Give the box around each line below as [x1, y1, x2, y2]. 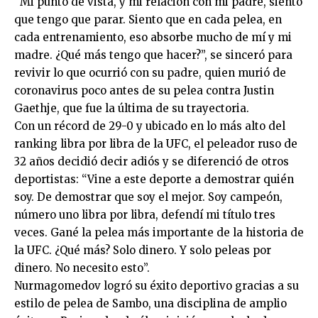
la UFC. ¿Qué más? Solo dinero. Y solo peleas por [14, 243, 271, 257]
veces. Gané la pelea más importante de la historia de [14, 226, 304, 239]
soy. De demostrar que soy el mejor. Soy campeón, [14, 190, 283, 204]
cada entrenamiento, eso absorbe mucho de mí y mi [14, 31, 292, 44]
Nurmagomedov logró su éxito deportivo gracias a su [14, 279, 299, 292]
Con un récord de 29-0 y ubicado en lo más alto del [14, 119, 285, 133]
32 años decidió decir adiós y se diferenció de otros [14, 155, 289, 168]
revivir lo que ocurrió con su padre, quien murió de [14, 66, 286, 79]
